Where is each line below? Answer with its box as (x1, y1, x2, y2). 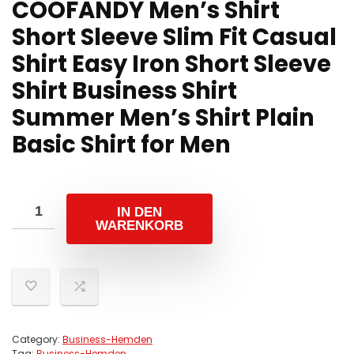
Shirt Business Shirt (12, 75, 237, 107)
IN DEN (117, 205, 162, 220)
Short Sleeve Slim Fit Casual (12, 21, 337, 53)
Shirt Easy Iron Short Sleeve (12, 48, 331, 80)
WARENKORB (96, 218, 183, 233)
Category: (12, 333, 62, 346)
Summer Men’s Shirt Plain (12, 102, 314, 134)
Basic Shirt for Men (12, 129, 231, 160)
